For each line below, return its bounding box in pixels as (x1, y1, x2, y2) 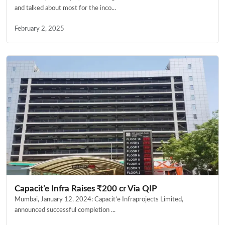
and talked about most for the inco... (15, 5, 116, 12)
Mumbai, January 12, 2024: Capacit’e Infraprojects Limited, (15, 196, 183, 202)
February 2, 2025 (15, 26, 64, 32)
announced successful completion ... (15, 206, 116, 213)
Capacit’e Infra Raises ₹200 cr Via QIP (15, 184, 159, 193)
